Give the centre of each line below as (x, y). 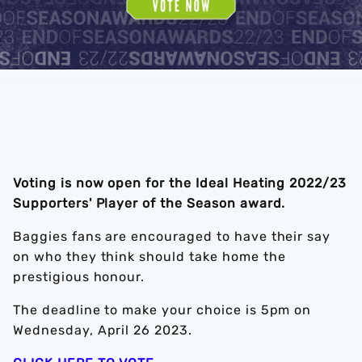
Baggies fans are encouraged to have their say (172, 236)
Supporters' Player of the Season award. (152, 203)
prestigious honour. (81, 277)
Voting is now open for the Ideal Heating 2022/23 (180, 183)
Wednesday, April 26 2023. (105, 330)
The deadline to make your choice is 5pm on (162, 310)
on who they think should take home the (149, 257)
